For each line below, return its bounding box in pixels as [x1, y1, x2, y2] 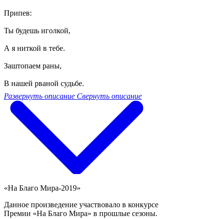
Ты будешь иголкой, [4, 26, 70, 35]
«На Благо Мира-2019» [4, 184, 81, 193]
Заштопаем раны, [4, 62, 62, 70]
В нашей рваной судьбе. [4, 79, 84, 88]
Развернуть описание [4, 92, 75, 101]
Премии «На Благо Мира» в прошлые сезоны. [4, 209, 157, 218]
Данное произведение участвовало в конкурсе [4, 200, 158, 209]
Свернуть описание [77, 92, 142, 101]
